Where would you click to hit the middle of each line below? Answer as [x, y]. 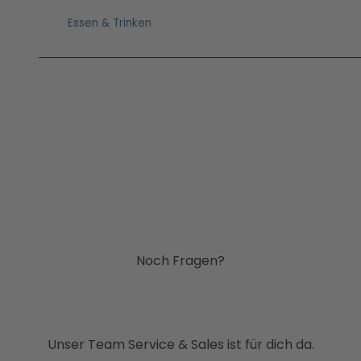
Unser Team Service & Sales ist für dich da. [180, 345]
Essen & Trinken [110, 23]
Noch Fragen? [180, 261]
